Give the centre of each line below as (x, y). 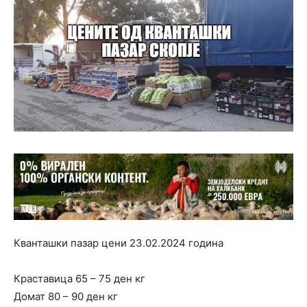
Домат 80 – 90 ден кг (66, 297)
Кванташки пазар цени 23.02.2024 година (119, 243)
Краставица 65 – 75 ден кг (79, 279)
